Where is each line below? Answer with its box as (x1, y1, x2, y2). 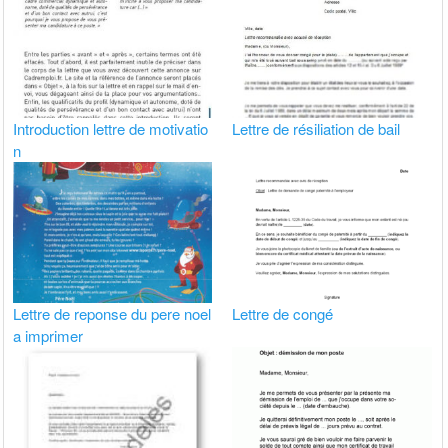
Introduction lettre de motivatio (13, 117, 209, 139)
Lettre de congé (232, 303, 334, 325)
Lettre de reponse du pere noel (13, 303, 212, 325)
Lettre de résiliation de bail (232, 117, 401, 139)
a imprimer (13, 325, 84, 347)
